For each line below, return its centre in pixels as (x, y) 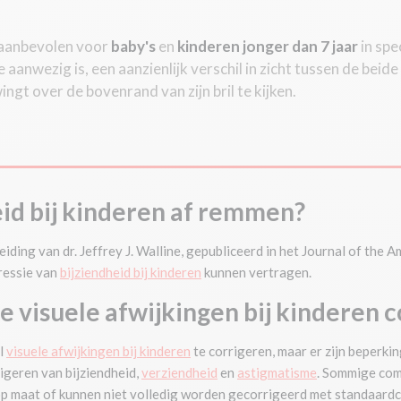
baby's (133, 46)
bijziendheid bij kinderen (131, 272)
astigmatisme (277, 372)
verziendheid (179, 372)
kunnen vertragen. (256, 272)
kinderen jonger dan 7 (253, 46)
